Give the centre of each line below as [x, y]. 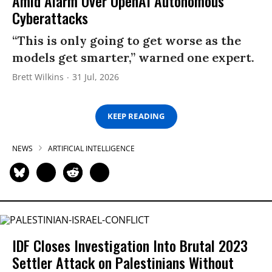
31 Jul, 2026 [96, 76]
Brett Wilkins [38, 76]
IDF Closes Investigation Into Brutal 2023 [130, 245]
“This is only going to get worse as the [127, 40]
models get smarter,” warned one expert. [133, 57]
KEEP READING [136, 116]
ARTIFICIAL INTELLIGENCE [91, 148]
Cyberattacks [50, 17]
